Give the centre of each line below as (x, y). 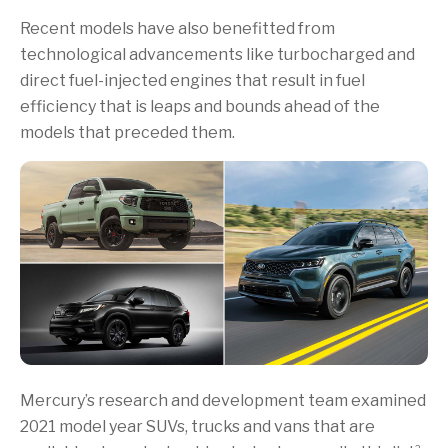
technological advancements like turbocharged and (217, 54)
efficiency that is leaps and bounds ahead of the (200, 106)
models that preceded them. (127, 132)
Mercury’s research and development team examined (223, 400)
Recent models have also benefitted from (177, 28)
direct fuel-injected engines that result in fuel (192, 80)
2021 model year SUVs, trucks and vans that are (197, 426)
